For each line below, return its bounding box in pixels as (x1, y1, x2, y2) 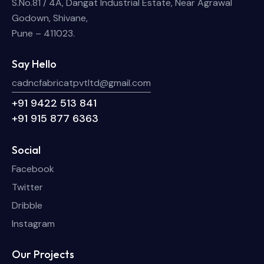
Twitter (12, 180, 43, 193)
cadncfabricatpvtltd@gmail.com (12, 76, 151, 89)
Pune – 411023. (12, 27, 75, 39)
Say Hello (12, 57, 57, 71)
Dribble (12, 199, 42, 212)
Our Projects (12, 247, 74, 262)
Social (12, 143, 41, 157)
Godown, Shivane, (12, 11, 88, 24)
